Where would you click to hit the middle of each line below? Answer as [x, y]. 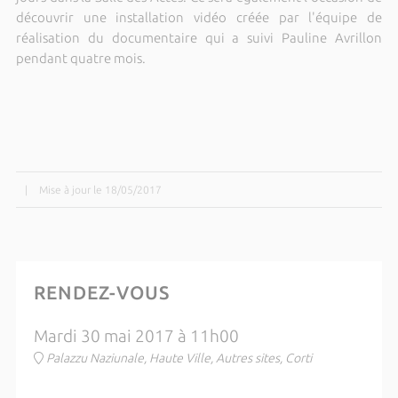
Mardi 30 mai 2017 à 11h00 [136, 336]
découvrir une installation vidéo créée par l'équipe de [199, 17]
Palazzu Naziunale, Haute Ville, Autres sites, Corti [179, 358]
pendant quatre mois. [80, 58]
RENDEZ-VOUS [101, 292]
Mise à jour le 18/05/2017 [100, 190]
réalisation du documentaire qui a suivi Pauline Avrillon [199, 38]
